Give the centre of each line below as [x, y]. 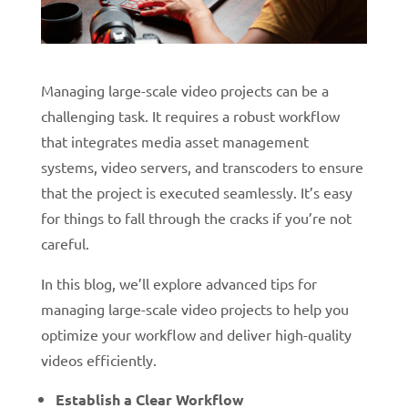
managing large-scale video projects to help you [194, 308]
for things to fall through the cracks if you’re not [196, 217]
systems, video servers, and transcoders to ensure [202, 166]
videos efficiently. [98, 359]
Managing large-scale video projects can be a [184, 90]
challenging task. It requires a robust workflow [190, 115]
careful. [65, 243]
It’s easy [326, 192]
